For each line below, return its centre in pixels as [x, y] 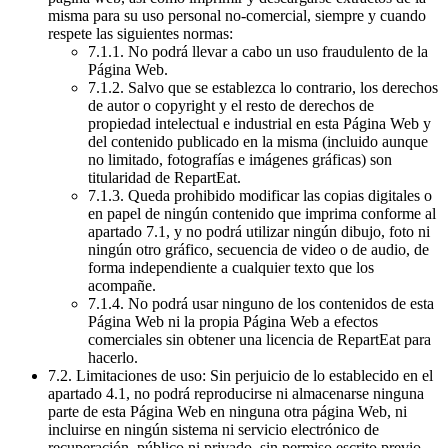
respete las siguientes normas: [142, 34]
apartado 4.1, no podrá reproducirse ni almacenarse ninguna [236, 394]
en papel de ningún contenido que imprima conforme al [262, 214]
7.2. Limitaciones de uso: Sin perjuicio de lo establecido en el [240, 376]
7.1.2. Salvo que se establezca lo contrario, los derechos [263, 88]
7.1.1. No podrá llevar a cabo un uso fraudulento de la [258, 52]
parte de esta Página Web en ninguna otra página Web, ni [227, 412]
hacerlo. [115, 358]
